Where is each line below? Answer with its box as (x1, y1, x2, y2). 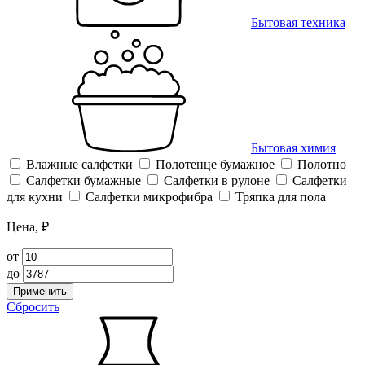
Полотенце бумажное (156, 157, 275, 172)
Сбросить (7, 300, 59, 314)
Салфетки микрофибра (86, 190, 213, 204)
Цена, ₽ (7, 220, 49, 235)
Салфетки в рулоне (164, 174, 270, 188)
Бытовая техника (251, 15, 345, 30)
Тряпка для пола (235, 190, 326, 204)
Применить (13, 285, 67, 298)
